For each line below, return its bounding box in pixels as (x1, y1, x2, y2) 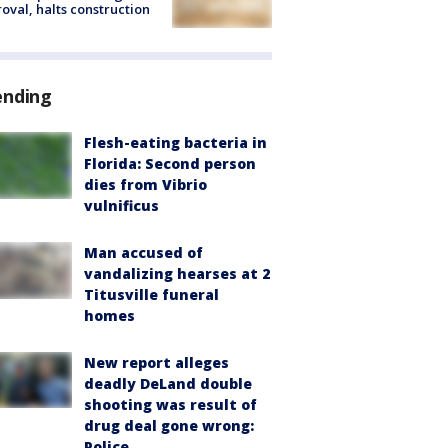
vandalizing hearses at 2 (84, 264, 270, 284)
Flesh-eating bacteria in (84, 133, 267, 153)
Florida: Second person (84, 154, 256, 174)
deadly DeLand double (84, 374, 252, 394)
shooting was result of (84, 395, 257, 415)
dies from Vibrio (84, 175, 207, 195)
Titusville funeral (84, 285, 219, 305)
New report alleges (84, 353, 229, 373)
